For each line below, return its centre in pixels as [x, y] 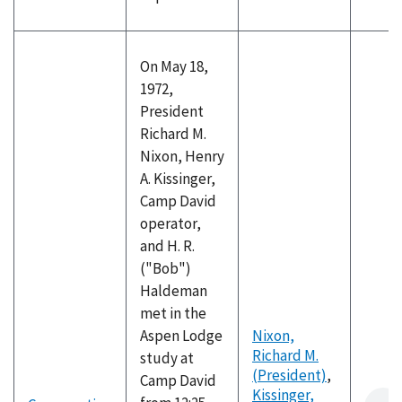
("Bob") [166, 268]
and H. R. [167, 246]
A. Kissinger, [178, 179]
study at [167, 358]
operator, [170, 223]
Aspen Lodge [181, 336]
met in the [173, 313]
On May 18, [174, 66]
